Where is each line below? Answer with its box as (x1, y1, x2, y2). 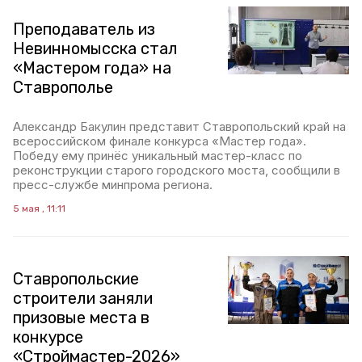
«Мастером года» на (13, 58, 171, 78)
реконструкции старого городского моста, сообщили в (13, 162, 340, 178)
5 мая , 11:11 (13, 203, 65, 214)
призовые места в (13, 308, 149, 327)
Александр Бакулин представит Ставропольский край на (13, 119, 346, 134)
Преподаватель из (13, 19, 155, 39)
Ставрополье (13, 78, 113, 97)
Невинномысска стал (13, 39, 178, 58)
